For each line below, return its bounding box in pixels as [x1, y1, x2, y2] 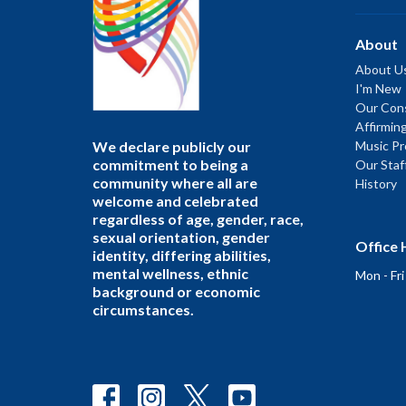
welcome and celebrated [92, 191, 258, 209]
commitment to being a [92, 155, 248, 173]
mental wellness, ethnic [92, 264, 248, 282]
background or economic [92, 282, 260, 300]
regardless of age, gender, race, [92, 209, 304, 227]
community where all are [92, 173, 257, 191]
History [355, 176, 397, 192]
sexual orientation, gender [92, 227, 270, 246]
